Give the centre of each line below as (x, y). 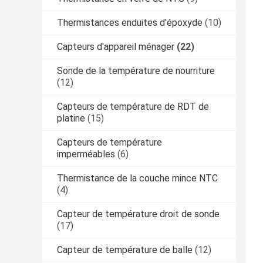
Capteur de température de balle (125, 249)
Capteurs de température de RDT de (133, 106)
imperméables (86, 154)
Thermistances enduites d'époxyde (130, 22)
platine (71, 118)
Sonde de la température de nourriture (136, 70)
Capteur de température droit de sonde (138, 214)
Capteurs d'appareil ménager (116, 46)
